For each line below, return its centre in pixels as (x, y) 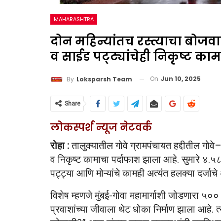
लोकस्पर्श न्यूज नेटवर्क (101, 127)
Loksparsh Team (104, 79)
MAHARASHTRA (74, 19)
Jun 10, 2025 (181, 79)
